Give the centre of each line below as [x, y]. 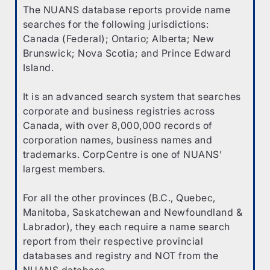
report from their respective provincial [113, 241]
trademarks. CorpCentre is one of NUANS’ [122, 154]
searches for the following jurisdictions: [116, 24]
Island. [38, 67]
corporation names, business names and [118, 140]
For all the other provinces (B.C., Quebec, [119, 197]
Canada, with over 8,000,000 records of [118, 125]
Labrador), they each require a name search [127, 226]
